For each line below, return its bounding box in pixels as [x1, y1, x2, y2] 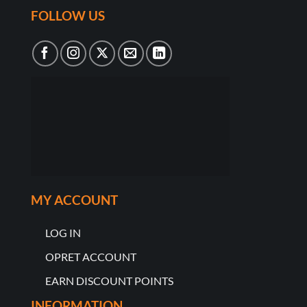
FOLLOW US [30, 7, 105, 23]
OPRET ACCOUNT [45, 250, 136, 264]
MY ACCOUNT [30, 191, 118, 208]
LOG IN [45, 226, 81, 240]
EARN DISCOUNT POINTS [45, 273, 173, 287]
